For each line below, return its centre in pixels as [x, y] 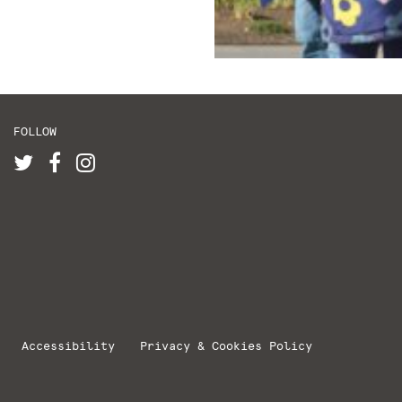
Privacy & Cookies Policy [226, 345]
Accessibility [68, 345]
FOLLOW [35, 132]
